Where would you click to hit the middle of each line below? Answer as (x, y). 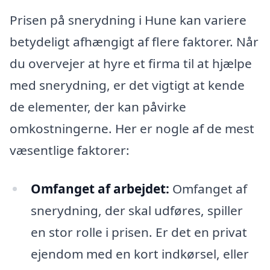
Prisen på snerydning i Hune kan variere (128, 20)
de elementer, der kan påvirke (98, 107)
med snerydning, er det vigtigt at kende (127, 85)
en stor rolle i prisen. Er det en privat (139, 232)
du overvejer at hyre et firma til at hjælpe (131, 64)
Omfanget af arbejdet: (100, 188)
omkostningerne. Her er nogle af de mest (132, 129)
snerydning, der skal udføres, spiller (137, 210)
